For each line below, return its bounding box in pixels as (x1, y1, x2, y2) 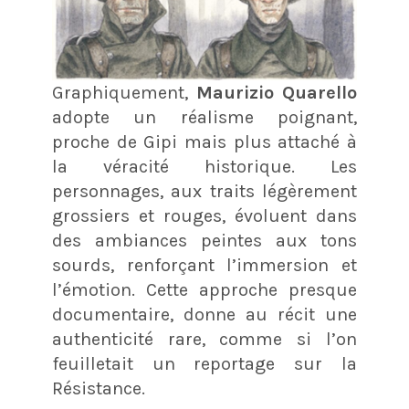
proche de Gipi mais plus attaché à (51, 131, 358, 152)
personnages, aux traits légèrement (51, 180, 358, 202)
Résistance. (51, 377, 145, 399)
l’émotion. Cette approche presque (51, 278, 358, 300)
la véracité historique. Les (51, 155, 358, 177)
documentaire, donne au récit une (51, 303, 358, 325)
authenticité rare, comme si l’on (51, 328, 358, 350)
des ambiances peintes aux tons (51, 229, 358, 251)
